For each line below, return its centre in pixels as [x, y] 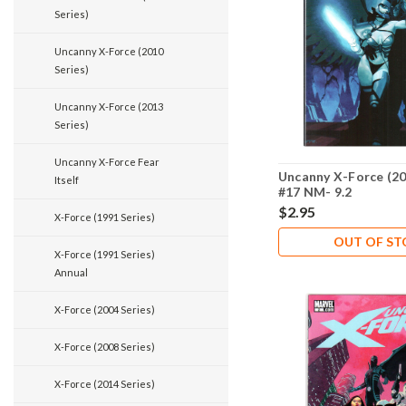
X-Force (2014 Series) [105, 384]
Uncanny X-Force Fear [107, 162]
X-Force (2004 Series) [105, 309]
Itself [67, 180]
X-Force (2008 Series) [105, 347]
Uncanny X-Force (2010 [109, 51]
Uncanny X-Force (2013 [109, 106]
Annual [71, 272]
